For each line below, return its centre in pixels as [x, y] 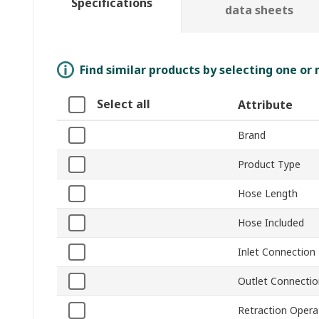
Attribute [265, 105]
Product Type [269, 164]
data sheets [259, 10]
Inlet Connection [277, 252]
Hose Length [268, 194]
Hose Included [271, 223]
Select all [124, 104]
